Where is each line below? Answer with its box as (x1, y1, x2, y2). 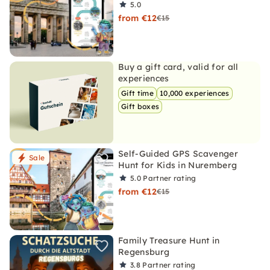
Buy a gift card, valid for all (118, 61, 239, 72)
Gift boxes (121, 102, 160, 111)
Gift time (121, 89, 154, 98)
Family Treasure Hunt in (118, 235, 220, 246)
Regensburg (118, 246, 170, 257)
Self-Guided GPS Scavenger (118, 148, 239, 159)
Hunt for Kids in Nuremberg (118, 160, 237, 171)
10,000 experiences (159, 89, 230, 98)
